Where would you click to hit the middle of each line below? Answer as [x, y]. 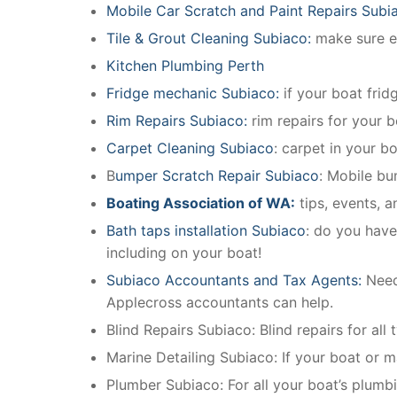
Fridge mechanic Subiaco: [195, 93]
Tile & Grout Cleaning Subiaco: [209, 38]
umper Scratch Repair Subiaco [217, 175]
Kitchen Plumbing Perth [185, 65]
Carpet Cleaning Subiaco [190, 148]
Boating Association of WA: [201, 202]
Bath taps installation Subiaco [206, 230]
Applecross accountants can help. [220, 302]
